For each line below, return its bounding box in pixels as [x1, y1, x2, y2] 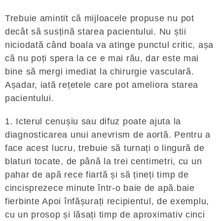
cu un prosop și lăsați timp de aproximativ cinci [5, 210, 205, 220]
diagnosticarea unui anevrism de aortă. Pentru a [5, 130, 211, 140]
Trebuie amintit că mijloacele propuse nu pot [5, 13, 194, 23]
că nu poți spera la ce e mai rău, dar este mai [5, 53, 199, 63]
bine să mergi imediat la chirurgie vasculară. [5, 67, 194, 76]
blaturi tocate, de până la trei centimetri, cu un [5, 156, 202, 166]
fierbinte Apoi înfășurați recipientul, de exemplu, [5, 196, 210, 206]
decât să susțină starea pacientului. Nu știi [5, 27, 186, 37]
